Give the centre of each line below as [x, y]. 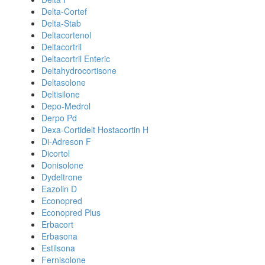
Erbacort [57, 224]
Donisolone [62, 165]
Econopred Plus [71, 212]
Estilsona [58, 248]
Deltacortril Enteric [76, 59]
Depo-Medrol [66, 106]
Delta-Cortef [64, 11]
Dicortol [56, 153]
